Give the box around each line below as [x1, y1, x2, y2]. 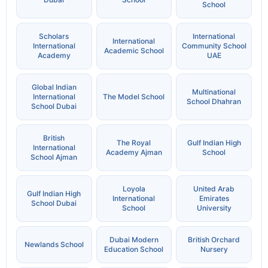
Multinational [192, 87, 236, 97]
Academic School [103, 46, 164, 56]
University [196, 203, 232, 213]
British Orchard [188, 235, 240, 245]
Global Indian [31, 83, 77, 92]
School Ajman [31, 153, 78, 162]
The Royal [117, 138, 151, 148]
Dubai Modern [109, 235, 159, 245]
